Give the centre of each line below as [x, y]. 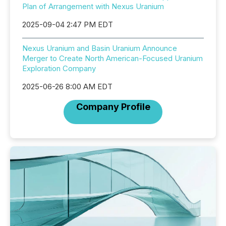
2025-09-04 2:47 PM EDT [68, 24]
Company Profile [113, 107]
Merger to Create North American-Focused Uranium [112, 58]
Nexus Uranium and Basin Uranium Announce [100, 48]
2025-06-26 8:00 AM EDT [67, 87]
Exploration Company [59, 68]
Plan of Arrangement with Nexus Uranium [93, 6]
